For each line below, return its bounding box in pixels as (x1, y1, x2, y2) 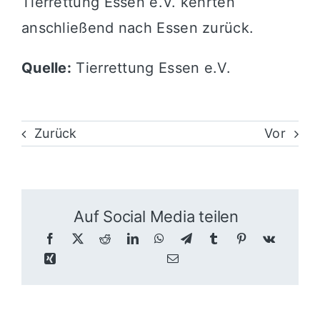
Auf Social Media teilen (74, 207, 239, 226)
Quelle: (21, 59, 72, 76)
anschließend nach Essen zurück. (21, 19, 254, 36)
